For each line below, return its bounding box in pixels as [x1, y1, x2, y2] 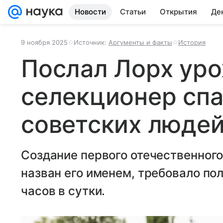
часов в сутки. [21, 184, 106, 198]
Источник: [74, 38, 109, 46]
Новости [75, 7, 106, 16]
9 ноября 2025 [21, 38, 68, 46]
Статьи [120, 7, 146, 16]
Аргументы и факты [109, 38, 172, 46]
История [178, 38, 206, 46]
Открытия [160, 7, 197, 16]
